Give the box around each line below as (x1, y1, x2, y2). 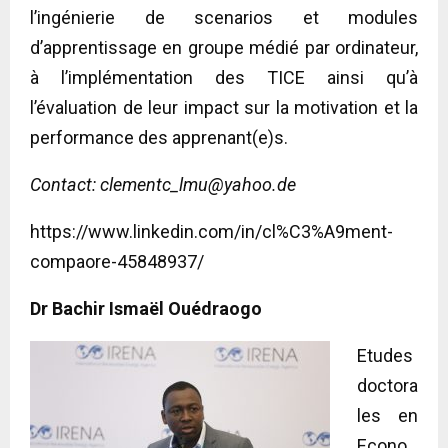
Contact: (30, 173, 100, 195)
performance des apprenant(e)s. (30, 126, 288, 148)
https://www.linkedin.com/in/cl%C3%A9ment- (30, 220, 393, 242)
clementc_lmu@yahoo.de (100, 173, 296, 195)
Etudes (357, 344, 413, 366)
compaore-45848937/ (30, 250, 204, 272)
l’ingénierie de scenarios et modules (30, 6, 418, 28)
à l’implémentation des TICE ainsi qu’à (30, 66, 418, 88)
